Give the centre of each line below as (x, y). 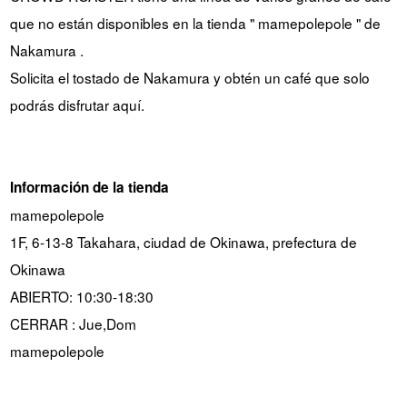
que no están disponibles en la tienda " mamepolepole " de (195, 22)
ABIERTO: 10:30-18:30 (81, 296)
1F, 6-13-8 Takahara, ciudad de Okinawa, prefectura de (183, 241)
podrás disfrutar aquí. (77, 104)
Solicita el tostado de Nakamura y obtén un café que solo (189, 77)
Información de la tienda (89, 187)
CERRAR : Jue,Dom (73, 323)
